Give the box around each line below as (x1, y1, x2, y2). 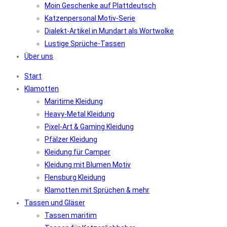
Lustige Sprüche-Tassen (45, 40, 125, 48)
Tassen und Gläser (24, 199, 85, 207)
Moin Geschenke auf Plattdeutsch (45, 2, 156, 10)
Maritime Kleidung (45, 97, 103, 105)
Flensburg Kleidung (45, 173, 105, 181)
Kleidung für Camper (45, 148, 110, 156)
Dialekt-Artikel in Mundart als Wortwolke (45, 27, 174, 35)
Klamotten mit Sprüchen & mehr (45, 186, 149, 194)
